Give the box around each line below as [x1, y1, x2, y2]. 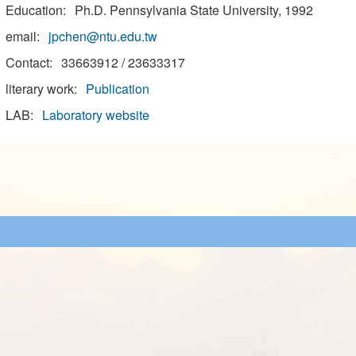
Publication [86, 79, 150, 99]
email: [6, 27, 40, 46]
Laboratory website [42, 105, 150, 124]
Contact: [6, 53, 52, 72]
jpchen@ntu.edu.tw [48, 27, 158, 46]
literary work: [6, 79, 77, 99]
